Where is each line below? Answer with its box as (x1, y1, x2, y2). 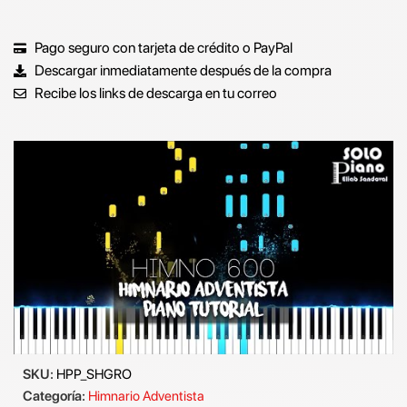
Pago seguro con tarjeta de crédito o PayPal (34, 39, 293, 57)
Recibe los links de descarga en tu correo (34, 84, 277, 103)
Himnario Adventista (88, 388, 204, 405)
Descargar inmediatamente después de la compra (34, 62, 332, 80)
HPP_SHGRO (56, 366, 132, 383)
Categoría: (23, 388, 85, 405)
